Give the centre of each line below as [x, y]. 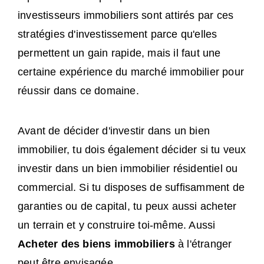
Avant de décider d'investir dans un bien [114, 131]
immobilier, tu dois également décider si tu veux [132, 150]
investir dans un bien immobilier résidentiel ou [128, 169]
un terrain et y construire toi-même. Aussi [117, 225]
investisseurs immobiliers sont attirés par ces [126, 16]
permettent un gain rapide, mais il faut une [119, 53]
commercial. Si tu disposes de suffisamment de [131, 188]
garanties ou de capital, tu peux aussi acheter [127, 207]
